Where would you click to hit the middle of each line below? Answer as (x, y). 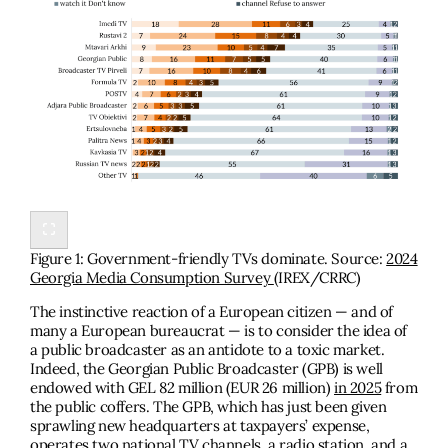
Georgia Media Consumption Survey (152, 278)
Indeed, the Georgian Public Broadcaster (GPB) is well (206, 369)
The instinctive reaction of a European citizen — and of (212, 312)
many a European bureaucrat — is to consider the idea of (219, 331)
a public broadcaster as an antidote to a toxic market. (207, 350)
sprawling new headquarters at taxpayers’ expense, (200, 426)
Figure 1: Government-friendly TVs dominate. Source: (208, 259)
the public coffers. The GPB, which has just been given (208, 407)
